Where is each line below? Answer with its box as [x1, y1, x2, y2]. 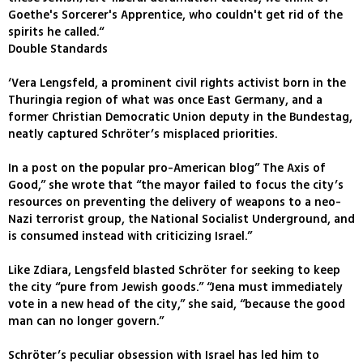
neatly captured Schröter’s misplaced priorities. [8, 126, 278, 143]
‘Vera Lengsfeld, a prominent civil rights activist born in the [8, 75, 346, 92]
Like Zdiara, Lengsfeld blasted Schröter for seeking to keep [8, 262, 340, 280]
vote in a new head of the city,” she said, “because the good [8, 296, 345, 314]
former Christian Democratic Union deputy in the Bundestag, [8, 109, 352, 126]
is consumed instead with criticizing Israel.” [8, 228, 252, 246]
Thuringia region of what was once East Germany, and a [8, 92, 322, 109]
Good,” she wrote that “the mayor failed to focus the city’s [8, 177, 344, 194]
